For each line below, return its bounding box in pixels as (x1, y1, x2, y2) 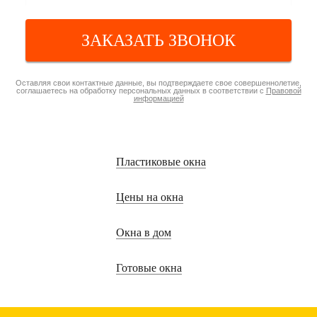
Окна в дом (116, 226, 171, 238)
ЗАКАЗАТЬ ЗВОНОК (81, 30, 236, 50)
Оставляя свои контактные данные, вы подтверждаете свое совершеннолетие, (16, 78, 301, 87)
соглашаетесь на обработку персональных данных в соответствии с (16, 86, 266, 95)
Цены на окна (116, 190, 183, 203)
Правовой (265, 86, 301, 95)
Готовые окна (116, 261, 182, 274)
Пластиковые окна (116, 155, 206, 168)
